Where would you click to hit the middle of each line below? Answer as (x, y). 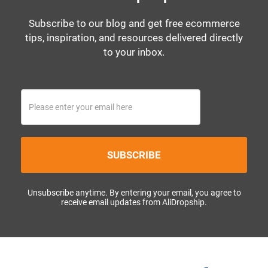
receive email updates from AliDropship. (134, 202)
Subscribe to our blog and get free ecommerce (134, 24)
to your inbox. (134, 52)
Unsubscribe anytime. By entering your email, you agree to (134, 193)
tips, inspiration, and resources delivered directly (134, 38)
